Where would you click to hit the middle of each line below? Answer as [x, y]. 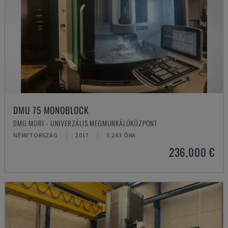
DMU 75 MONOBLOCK [51, 110]
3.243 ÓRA [121, 135]
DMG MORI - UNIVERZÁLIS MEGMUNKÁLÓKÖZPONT [85, 123]
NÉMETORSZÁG [36, 135]
